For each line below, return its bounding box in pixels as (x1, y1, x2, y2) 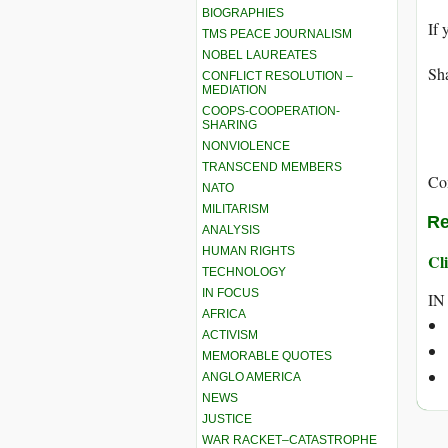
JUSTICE (202, 411, 252, 426)
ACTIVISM (202, 327, 258, 342)
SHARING (202, 117, 257, 132)
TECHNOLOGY (202, 264, 286, 279)
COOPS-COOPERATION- (202, 103, 340, 118)
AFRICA (202, 306, 246, 321)
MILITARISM (202, 201, 269, 216)
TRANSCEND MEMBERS (202, 159, 342, 174)
